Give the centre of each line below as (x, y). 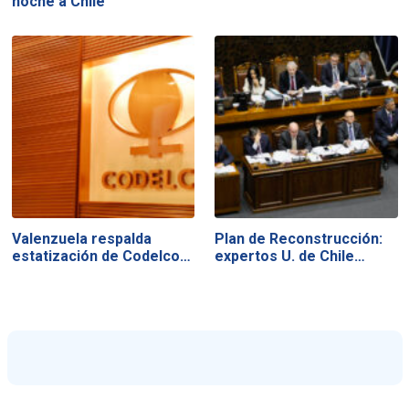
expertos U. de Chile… (290, 256)
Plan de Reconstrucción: (299, 238)
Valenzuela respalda (81, 238)
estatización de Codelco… (101, 256)
